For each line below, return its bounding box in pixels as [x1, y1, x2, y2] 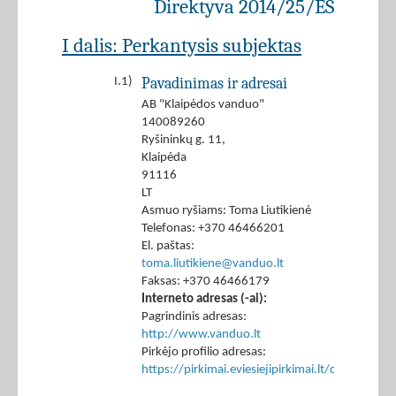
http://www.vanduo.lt [141, 328, 261, 342]
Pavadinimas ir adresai [141, 74, 287, 93]
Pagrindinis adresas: [141, 310, 247, 324]
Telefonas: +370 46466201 [141, 222, 285, 236]
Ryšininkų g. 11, [141, 133, 225, 148]
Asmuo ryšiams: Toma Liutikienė [141, 204, 311, 218]
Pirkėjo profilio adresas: [141, 346, 266, 360]
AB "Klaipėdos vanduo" [141, 98, 264, 112]
